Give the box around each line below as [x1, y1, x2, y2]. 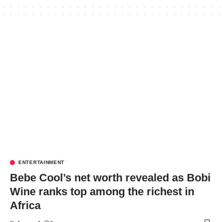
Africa [10, 199, 41, 212]
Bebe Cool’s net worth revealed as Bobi [10, 171, 211, 184]
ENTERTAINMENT [18, 159, 65, 165]
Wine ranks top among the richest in [10, 185, 194, 198]
